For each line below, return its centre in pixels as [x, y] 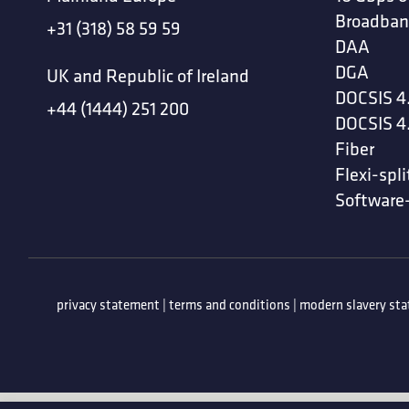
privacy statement [108, 305]
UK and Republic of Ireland [148, 75]
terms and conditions [230, 305]
